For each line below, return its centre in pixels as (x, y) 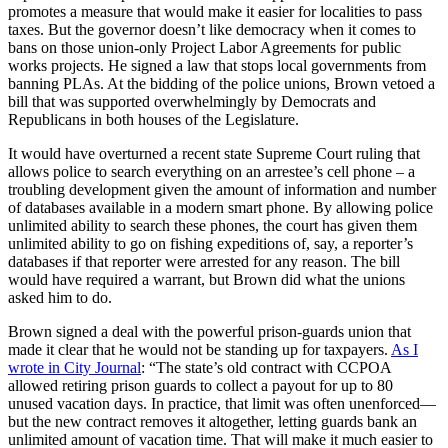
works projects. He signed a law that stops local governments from (217, 66)
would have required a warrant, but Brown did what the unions (206, 280)
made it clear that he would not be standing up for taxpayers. (199, 350)
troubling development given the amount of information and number (222, 190)
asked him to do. (60, 298)
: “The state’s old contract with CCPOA (266, 368)
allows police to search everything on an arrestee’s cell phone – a (211, 172)
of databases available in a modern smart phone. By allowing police (220, 208)
